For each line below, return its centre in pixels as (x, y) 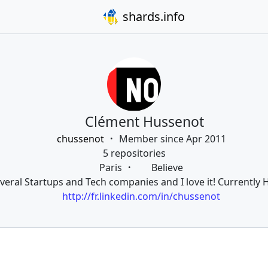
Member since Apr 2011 (172, 139)
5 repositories (134, 153)
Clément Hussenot (142, 121)
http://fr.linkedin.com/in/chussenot (141, 196)
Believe (166, 167)
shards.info (152, 16)
